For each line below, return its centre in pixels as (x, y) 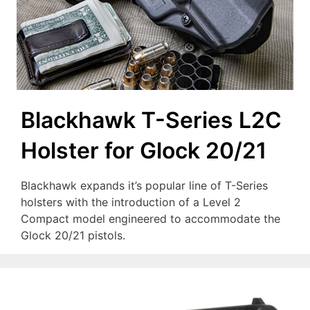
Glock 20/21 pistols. (73, 236)
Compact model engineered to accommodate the (151, 219)
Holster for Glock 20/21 (144, 151)
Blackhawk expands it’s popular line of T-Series (144, 186)
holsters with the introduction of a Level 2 (131, 202)
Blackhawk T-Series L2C (151, 120)
